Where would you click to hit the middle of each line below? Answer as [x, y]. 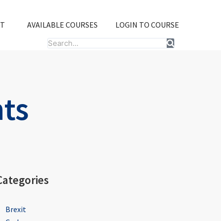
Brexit [16, 209]
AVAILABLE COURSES [63, 25]
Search [58, 44]
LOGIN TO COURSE [147, 25]
